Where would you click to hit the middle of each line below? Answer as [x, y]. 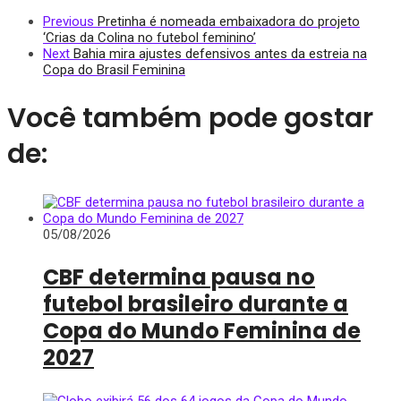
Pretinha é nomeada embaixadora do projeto [229, 22]
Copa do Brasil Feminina [114, 70]
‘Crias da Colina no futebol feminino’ [149, 38]
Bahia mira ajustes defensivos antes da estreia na [220, 54]
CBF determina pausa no [179, 277]
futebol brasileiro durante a [196, 303]
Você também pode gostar [190, 119]
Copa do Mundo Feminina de [202, 330]
